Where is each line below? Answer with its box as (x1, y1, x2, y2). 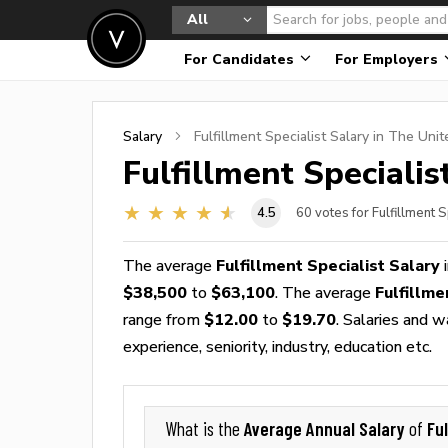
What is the (165, 418, 244, 440)
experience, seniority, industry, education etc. (123, 337, 432, 356)
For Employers (335, 51, 442, 68)
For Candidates (184, 51, 298, 68)
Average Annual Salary (244, 417, 409, 440)
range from (123, 310, 204, 329)
